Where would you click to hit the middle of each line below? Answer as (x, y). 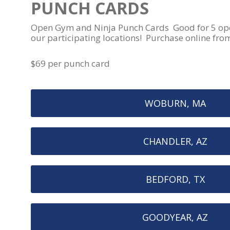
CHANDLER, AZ (175, 141)
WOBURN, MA (175, 103)
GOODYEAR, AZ (175, 217)
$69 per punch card (70, 63)
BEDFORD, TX (175, 179)
